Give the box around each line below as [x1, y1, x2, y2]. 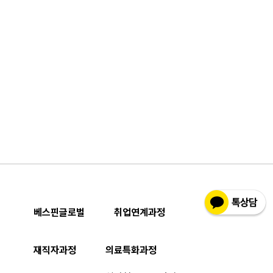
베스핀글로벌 [34, 207, 85, 219]
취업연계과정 [114, 207, 165, 219]
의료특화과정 [105, 244, 157, 257]
